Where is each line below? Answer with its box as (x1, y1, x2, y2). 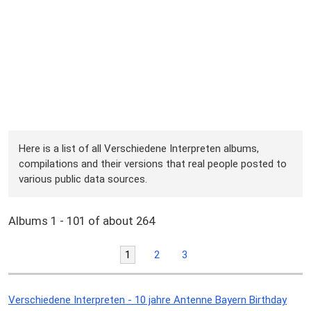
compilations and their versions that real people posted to (19, 157, 287, 170)
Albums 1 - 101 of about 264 (8, 214, 155, 228)
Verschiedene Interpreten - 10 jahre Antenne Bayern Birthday (8, 293, 287, 306)
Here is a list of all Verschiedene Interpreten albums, (19, 142, 260, 155)
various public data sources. (19, 172, 148, 185)
